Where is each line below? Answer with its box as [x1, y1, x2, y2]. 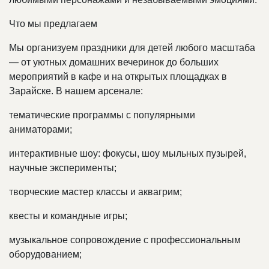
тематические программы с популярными [9, 110, 195, 121]
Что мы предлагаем [9, 19, 97, 29]
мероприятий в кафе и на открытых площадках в [9, 71, 227, 82]
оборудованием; [9, 249, 82, 260]
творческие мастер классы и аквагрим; [9, 187, 182, 198]
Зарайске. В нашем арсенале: [9, 86, 143, 97]
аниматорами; [9, 124, 72, 135]
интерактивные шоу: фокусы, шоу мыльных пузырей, [9, 148, 246, 159]
